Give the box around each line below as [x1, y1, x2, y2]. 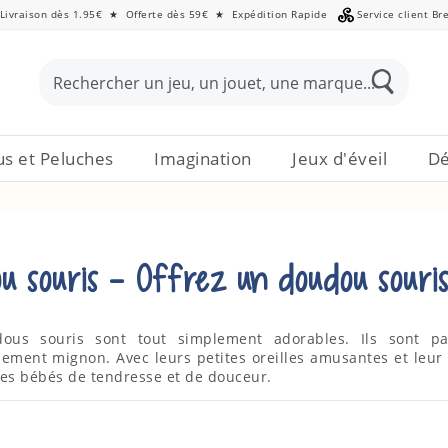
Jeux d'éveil [292, 146, 388, 170]
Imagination [154, 146, 252, 170]
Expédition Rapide [231, 7, 328, 21]
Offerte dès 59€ [125, 7, 209, 21]
